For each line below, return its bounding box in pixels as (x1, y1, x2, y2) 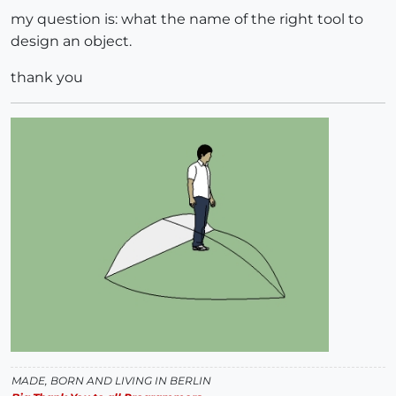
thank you (11, 69, 83, 87)
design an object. (11, 33, 132, 50)
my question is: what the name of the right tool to (11, 11, 363, 28)
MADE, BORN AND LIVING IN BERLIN (11, 373, 211, 387)
